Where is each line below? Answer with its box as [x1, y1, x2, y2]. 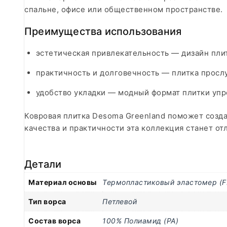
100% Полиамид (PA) [102, 216, 178, 225]
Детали [24, 158, 62, 171]
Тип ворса [28, 197, 66, 206]
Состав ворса [28, 216, 81, 225]
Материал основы [28, 178, 97, 187]
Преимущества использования [24, 25, 182, 37]
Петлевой [102, 197, 137, 206]
